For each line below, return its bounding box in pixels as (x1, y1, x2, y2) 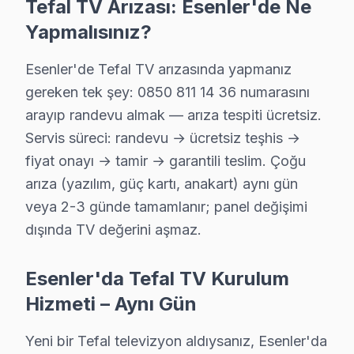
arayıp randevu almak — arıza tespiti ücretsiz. (25, 107, 322, 123)
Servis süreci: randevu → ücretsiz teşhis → (25, 130, 300, 146)
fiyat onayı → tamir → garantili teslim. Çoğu (25, 153, 306, 169)
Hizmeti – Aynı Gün (25, 292, 197, 315)
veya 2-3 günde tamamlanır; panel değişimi (25, 198, 307, 215)
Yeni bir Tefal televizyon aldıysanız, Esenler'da (25, 333, 327, 349)
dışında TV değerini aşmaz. (25, 221, 201, 238)
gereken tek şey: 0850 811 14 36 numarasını (25, 84, 310, 100)
